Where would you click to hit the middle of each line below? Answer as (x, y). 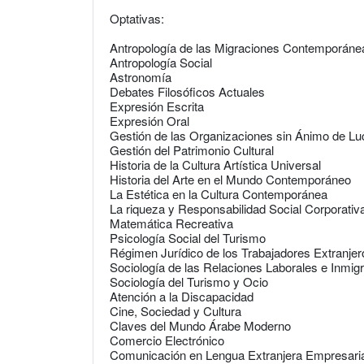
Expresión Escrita (157, 106)
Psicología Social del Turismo (188, 238)
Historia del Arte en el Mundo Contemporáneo (230, 179)
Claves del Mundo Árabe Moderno (200, 325)
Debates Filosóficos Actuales (187, 91)
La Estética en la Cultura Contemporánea (219, 194)
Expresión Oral (149, 121)
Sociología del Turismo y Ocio (189, 282)
